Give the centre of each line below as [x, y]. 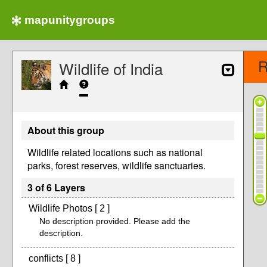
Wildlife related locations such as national [115, 152]
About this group [66, 130]
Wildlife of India [111, 68]
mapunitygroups [70, 20]
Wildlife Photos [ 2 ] [69, 208]
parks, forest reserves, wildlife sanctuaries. [117, 165]
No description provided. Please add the [115, 221]
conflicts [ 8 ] [55, 258]
